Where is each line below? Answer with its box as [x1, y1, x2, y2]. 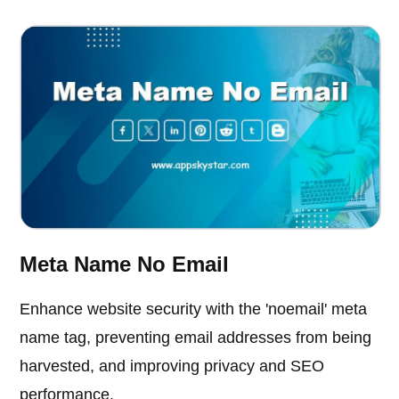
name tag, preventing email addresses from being [20, 328, 372, 346]
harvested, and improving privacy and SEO [20, 356, 325, 375]
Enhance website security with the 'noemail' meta [20, 299, 368, 318]
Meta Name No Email [20, 251, 230, 276]
